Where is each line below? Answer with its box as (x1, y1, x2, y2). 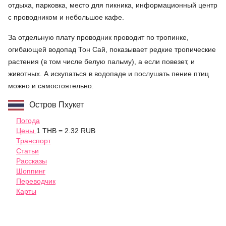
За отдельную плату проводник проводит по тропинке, (8, 33, 189, 42)
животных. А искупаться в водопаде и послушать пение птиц (8, 70, 209, 78)
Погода (16, 117, 40, 125)
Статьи (16, 147, 39, 155)
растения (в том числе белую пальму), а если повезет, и (8, 58, 195, 66)
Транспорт (16, 137, 51, 145)
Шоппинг (16, 167, 45, 176)
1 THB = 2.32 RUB (36, 127, 95, 135)
